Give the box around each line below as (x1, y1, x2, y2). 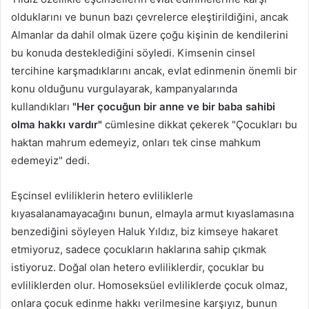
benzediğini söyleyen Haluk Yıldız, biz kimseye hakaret (11, 224, 278, 238)
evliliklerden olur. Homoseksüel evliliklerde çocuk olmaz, (11, 278, 288, 292)
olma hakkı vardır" (11, 117, 105, 131)
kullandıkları (11, 99, 72, 113)
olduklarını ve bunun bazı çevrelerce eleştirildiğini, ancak (11, 10, 288, 23)
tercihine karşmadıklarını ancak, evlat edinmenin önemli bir (11, 63, 297, 77)
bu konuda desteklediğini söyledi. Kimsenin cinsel (11, 46, 255, 59)
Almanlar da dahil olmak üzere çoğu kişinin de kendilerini (11, 28, 288, 41)
